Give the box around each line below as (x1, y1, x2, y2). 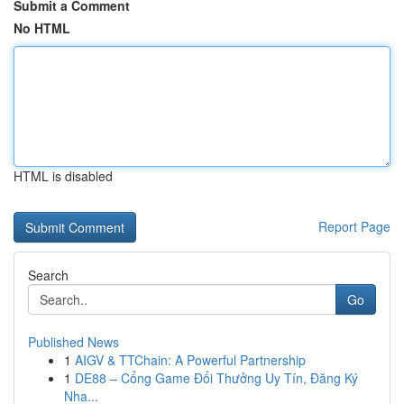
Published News (28, 333, 119, 351)
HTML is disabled (14, 167, 113, 185)
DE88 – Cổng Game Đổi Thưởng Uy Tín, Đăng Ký (75, 369, 358, 387)
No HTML (14, 19, 70, 37)
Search (28, 266, 69, 284)
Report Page (318, 217, 390, 235)
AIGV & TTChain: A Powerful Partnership (75, 351, 306, 369)
